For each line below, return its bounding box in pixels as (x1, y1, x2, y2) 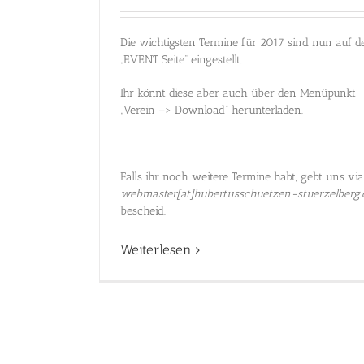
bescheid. (120, 204, 166, 218)
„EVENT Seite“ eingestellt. (120, 53, 242, 67)
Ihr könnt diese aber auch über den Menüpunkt (120, 86, 356, 100)
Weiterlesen (120, 241, 192, 258)
